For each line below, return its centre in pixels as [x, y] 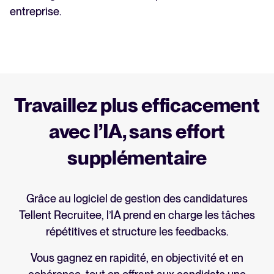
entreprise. [36, 12]
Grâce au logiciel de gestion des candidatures [137, 199]
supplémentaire [137, 158]
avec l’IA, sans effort [137, 131]
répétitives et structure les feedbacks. [137, 232]
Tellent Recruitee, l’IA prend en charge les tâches [137, 215]
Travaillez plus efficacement [137, 105]
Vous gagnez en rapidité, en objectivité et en [137, 258]
